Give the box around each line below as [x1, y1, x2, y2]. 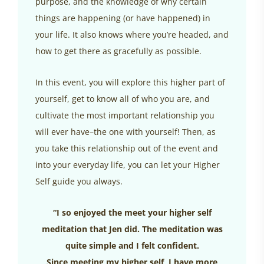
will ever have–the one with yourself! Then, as [35, 126, 216, 138]
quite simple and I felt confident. [65, 240, 199, 252]
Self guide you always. [35, 176, 123, 187]
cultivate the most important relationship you [35, 110, 214, 121]
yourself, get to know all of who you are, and [35, 93, 210, 105]
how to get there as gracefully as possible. [35, 45, 202, 57]
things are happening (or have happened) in [35, 12, 210, 24]
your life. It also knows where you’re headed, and [35, 29, 229, 41]
